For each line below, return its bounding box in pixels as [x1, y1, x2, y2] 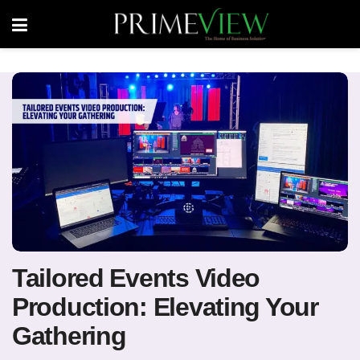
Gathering [12, 321, 126, 350]
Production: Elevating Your [12, 292, 318, 321]
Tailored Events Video [12, 263, 260, 292]
